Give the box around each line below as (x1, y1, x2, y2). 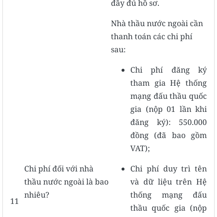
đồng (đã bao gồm (130, 129, 207, 140)
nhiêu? (24, 189, 49, 200)
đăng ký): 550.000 (130, 116, 207, 127)
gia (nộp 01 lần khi (130, 103, 207, 114)
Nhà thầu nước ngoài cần (111, 17, 203, 29)
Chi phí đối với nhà (24, 163, 93, 174)
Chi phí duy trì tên (130, 163, 207, 174)
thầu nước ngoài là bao (24, 176, 108, 187)
